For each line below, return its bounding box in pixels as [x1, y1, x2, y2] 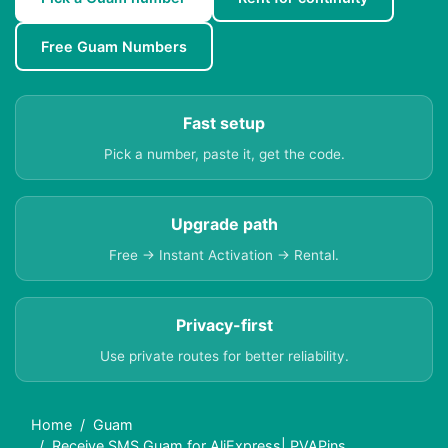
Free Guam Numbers [41, 38, 187, 56]
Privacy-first [175, 315, 273, 336]
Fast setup [183, 113, 265, 134]
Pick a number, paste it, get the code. [103, 146, 345, 163]
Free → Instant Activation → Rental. [109, 247, 339, 264]
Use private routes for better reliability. [99, 348, 349, 365]
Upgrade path [170, 214, 278, 235]
